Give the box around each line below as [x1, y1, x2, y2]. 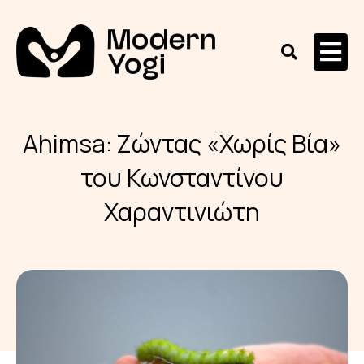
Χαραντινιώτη [104, 195, 260, 229]
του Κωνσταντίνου [80, 161, 284, 195]
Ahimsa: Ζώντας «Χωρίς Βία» [23, 127, 341, 161]
